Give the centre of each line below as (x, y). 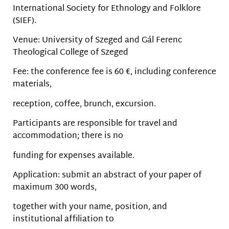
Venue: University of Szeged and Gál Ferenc (97, 40)
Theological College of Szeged (71, 53)
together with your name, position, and (90, 208)
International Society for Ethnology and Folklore (107, 9)
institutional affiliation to (63, 220)
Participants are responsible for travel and (95, 124)
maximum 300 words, (55, 188)
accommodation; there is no (68, 136)
